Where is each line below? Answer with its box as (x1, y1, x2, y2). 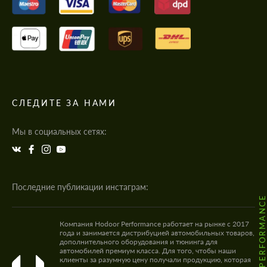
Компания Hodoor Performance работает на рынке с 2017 (60, 219, 249, 228)
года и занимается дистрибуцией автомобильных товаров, (60, 228, 254, 237)
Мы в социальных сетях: (12, 126, 107, 136)
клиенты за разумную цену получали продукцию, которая (60, 254, 251, 264)
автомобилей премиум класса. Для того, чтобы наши (60, 246, 236, 255)
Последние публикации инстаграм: (12, 181, 148, 192)
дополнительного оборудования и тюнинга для (60, 237, 218, 246)
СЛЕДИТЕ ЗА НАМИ (12, 97, 117, 108)
